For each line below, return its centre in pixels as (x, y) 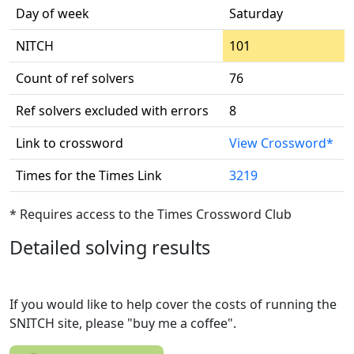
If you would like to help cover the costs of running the (173, 304)
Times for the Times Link (89, 175)
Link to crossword (70, 143)
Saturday (256, 13)
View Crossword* (281, 143)
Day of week (53, 13)
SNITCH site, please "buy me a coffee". (123, 323)
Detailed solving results (110, 247)
